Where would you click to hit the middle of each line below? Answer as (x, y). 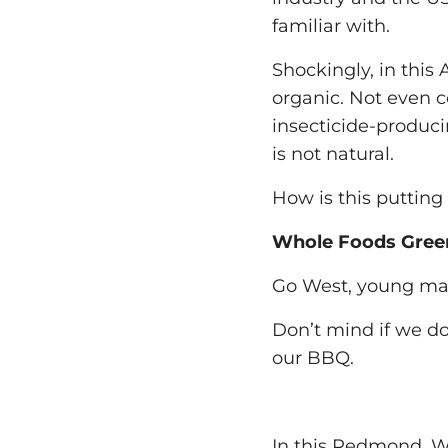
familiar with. (331, 26)
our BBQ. (313, 358)
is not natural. (333, 154)
